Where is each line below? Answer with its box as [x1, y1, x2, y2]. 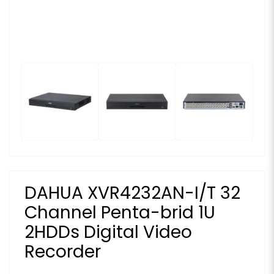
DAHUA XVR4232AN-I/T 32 [24, 180, 240, 205]
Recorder [24, 239, 101, 264]
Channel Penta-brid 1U [24, 200, 215, 224]
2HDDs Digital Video [24, 220, 192, 244]
